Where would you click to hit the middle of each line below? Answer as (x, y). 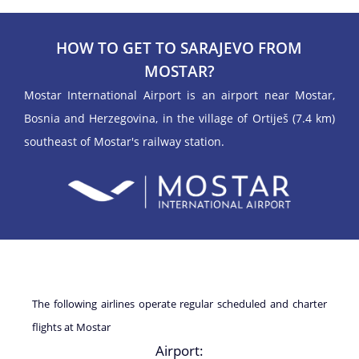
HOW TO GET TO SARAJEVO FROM (179, 48)
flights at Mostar (71, 327)
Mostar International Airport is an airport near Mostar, (179, 95)
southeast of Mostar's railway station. (124, 141)
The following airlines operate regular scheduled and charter (179, 304)
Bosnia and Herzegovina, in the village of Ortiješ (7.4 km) (179, 118)
